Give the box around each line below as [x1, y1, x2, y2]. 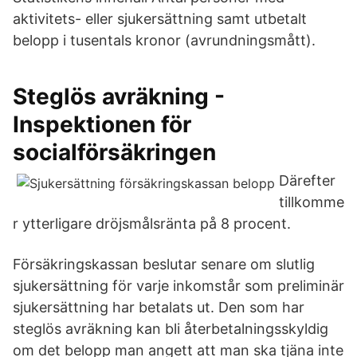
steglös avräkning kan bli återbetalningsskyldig [13, 320, 328, 337]
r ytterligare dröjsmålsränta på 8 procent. [13, 215, 291, 232]
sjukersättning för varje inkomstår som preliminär [13, 277, 344, 294]
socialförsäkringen [13, 139, 216, 166]
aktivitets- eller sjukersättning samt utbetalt [13, 10, 307, 27]
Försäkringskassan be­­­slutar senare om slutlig [13, 256, 315, 273]
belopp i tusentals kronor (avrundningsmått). [13, 32, 316, 49]
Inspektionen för [13, 111, 191, 138]
